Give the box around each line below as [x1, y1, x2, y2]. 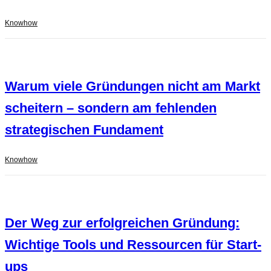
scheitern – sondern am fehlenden [5, 100, 217, 116]
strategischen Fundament [5, 122, 163, 138]
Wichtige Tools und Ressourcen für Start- [5, 237, 261, 253]
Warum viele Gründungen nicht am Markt [5, 79, 260, 94]
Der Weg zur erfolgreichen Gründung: [5, 215, 240, 231]
